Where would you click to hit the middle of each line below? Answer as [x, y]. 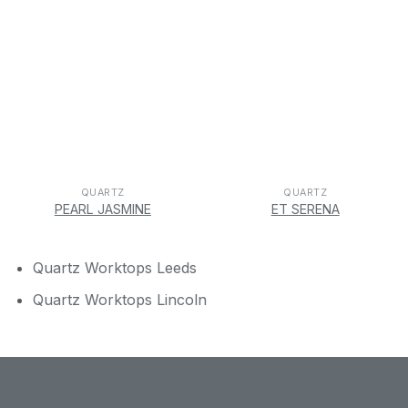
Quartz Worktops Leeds [114, 267]
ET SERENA [305, 209]
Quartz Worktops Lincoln [119, 299]
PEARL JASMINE [102, 209]
